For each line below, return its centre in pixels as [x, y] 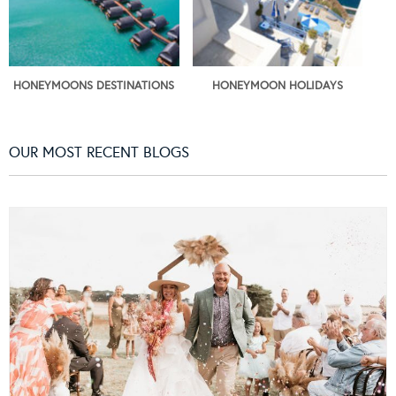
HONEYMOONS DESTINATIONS [94, 86]
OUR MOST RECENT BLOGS [99, 153]
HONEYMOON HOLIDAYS [277, 86]
